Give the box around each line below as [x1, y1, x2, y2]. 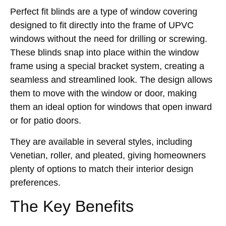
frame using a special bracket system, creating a [10, 61, 204, 72]
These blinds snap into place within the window [10, 47, 199, 58]
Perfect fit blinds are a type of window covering [10, 7, 197, 17]
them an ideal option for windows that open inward [10, 102, 212, 112]
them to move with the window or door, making [10, 88, 197, 99]
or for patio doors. [10, 116, 81, 126]
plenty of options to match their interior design [10, 163, 193, 174]
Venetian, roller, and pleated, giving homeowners [10, 150, 206, 160]
